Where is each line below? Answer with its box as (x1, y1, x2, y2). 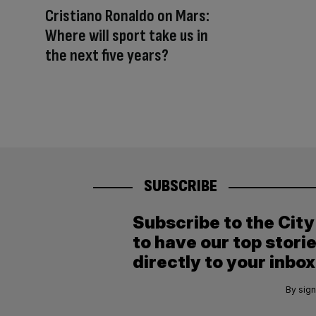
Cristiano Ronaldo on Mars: (45, 5, 209, 26)
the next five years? (45, 44, 169, 66)
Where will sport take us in (45, 25, 208, 46)
